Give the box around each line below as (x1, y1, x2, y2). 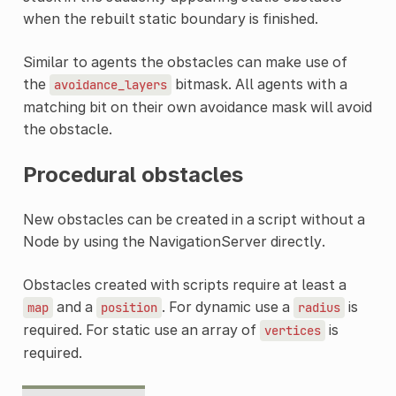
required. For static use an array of (22, 320, 260, 339)
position (100, 299, 157, 316)
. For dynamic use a (161, 297, 293, 316)
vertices (263, 322, 321, 339)
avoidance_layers (53, 76, 167, 93)
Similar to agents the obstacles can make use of (22, 52, 347, 71)
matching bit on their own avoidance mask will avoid (22, 97, 372, 116)
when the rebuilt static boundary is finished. (22, 9, 318, 27)
